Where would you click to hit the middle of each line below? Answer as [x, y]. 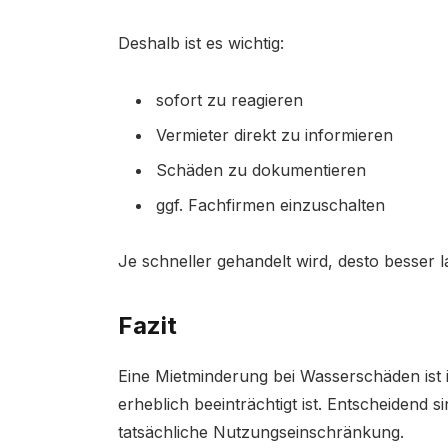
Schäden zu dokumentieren [260, 169]
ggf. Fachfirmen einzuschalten [270, 204]
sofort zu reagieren [229, 99]
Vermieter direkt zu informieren [274, 134]
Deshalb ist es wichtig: [200, 42]
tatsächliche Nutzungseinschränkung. [260, 431]
